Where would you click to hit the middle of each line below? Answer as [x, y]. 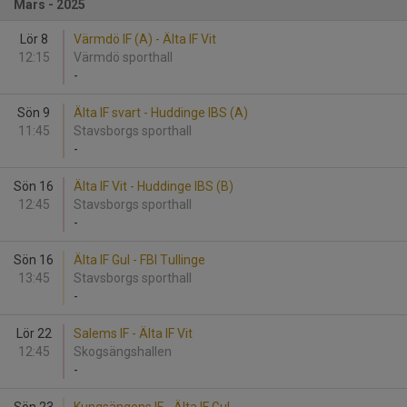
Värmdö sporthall [124, 57]
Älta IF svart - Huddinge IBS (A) [161, 113]
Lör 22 [34, 333]
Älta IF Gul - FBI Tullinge [139, 260]
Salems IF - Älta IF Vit [133, 333]
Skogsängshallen [125, 352]
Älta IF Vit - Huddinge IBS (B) [154, 186]
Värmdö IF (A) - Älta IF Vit [145, 39]
